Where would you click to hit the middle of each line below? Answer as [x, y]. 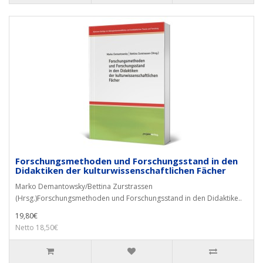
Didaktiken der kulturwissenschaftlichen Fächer [121, 170]
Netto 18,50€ [37, 227]
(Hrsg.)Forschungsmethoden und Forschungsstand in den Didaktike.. [129, 198]
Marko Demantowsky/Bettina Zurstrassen [84, 186]
